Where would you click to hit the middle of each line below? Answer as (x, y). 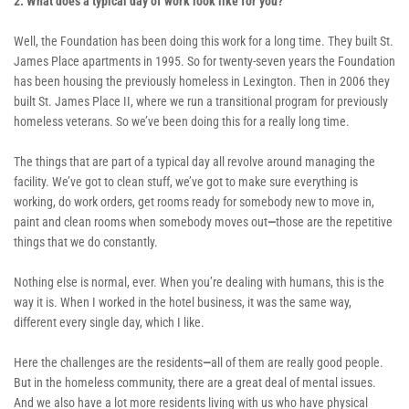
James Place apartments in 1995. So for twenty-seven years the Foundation (204, 61)
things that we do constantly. (87, 241)
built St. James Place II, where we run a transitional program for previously (201, 101)
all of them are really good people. (297, 362)
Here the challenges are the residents (108, 362)
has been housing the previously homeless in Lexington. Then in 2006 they (202, 81)
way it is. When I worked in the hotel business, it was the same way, (183, 302)
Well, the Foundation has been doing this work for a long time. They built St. (204, 41)
